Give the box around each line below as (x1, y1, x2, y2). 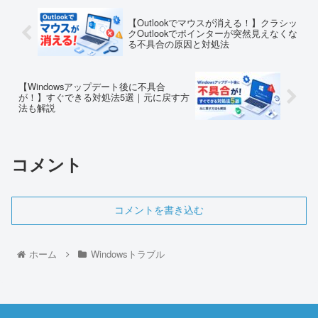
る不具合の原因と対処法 (127, 36, 229, 50)
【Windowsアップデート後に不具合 (18, 79, 165, 93)
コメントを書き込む (114, 204, 204, 216)
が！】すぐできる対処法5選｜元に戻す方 (18, 89, 190, 104)
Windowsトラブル (90, 247, 165, 261)
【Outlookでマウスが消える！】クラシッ (127, 15, 297, 29)
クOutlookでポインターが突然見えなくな (127, 26, 297, 40)
